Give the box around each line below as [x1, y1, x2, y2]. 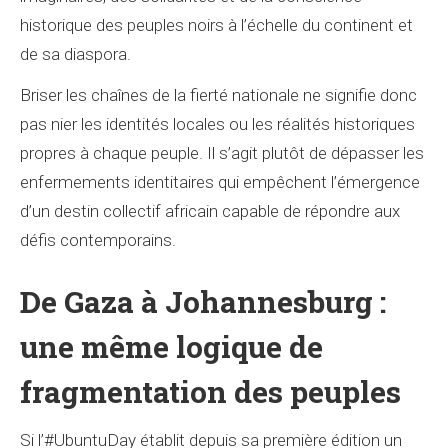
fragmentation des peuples [20, 372, 401, 411]
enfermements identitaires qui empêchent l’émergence [20, 172, 420, 192]
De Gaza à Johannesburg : [20, 282, 386, 321]
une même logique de [20, 327, 323, 366]
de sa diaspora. [20, 44, 131, 64]
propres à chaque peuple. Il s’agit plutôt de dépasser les [20, 143, 424, 163]
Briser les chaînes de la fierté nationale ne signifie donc [20, 85, 417, 105]
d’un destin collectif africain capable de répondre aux [20, 201, 400, 221]
